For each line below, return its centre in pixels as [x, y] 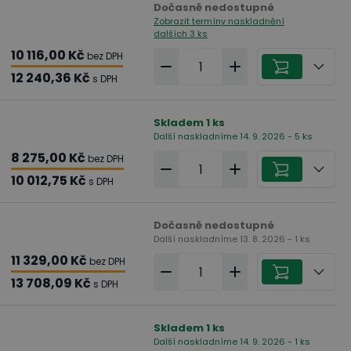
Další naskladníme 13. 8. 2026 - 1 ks [232, 239]
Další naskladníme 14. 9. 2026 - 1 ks [232, 342]
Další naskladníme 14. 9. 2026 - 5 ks [233, 136]
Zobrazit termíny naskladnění [219, 21]
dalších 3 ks [181, 34]
